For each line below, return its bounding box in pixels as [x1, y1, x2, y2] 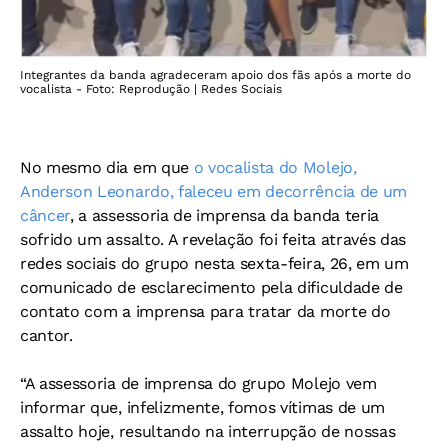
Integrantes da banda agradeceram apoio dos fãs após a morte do [20, 67, 411, 82]
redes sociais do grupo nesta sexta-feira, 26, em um [20, 253, 409, 273]
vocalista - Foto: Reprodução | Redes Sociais [20, 81, 282, 96]
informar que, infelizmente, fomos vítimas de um [20, 397, 385, 417]
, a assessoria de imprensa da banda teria [70, 205, 379, 225]
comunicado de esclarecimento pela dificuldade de [20, 277, 403, 297]
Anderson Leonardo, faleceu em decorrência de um [20, 181, 407, 201]
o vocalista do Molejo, [193, 157, 357, 177]
